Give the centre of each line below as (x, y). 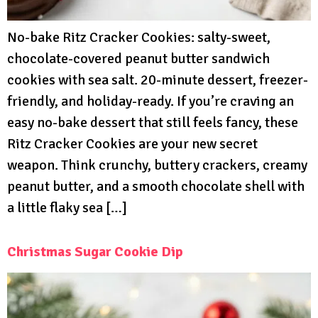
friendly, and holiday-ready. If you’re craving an (150, 102)
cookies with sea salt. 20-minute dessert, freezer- (158, 80)
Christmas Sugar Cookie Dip (95, 252)
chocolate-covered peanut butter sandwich (138, 59)
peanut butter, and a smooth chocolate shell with (156, 187)
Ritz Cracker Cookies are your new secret (132, 144)
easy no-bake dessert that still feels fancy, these (153, 123)
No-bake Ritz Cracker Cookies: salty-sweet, (139, 38)
